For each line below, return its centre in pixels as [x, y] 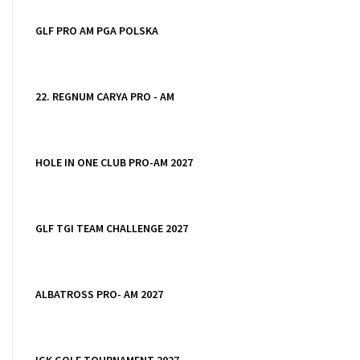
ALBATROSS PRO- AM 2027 [99, 294]
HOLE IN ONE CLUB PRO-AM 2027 [114, 162]
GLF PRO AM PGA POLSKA [97, 31]
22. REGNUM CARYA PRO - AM [105, 96]
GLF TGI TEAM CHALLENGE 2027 [112, 228]
